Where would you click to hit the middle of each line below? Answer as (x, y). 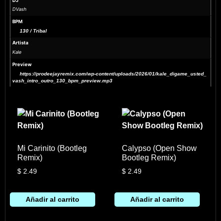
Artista (21, 43)
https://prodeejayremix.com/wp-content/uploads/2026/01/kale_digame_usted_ (113, 74)
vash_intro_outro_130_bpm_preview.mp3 (63, 80)
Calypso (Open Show (160, 148)
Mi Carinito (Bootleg (52, 148)
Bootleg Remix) (149, 157)
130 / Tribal (34, 31)
